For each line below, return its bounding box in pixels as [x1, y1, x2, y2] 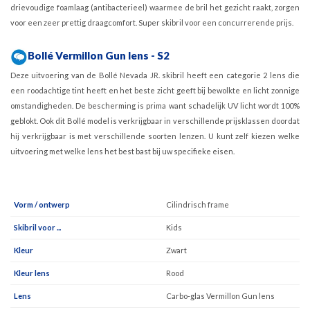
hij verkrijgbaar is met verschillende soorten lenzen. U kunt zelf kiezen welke [10, 131, 300, 140]
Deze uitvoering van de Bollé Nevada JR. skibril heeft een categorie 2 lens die [10, 70, 300, 80]
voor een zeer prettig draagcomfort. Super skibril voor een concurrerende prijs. [10, 17, 296, 27]
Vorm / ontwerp [14, 199, 70, 209]
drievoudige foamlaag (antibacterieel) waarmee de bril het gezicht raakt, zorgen [10, 2, 300, 12]
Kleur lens [14, 268, 50, 277]
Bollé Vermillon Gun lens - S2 [28, 49, 170, 62]
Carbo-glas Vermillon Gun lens [166, 291, 275, 300]
